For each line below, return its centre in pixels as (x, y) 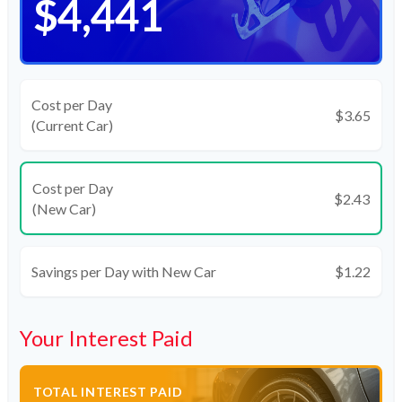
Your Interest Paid (106, 338)
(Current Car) (72, 126)
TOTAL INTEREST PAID (108, 392)
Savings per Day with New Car (124, 272)
